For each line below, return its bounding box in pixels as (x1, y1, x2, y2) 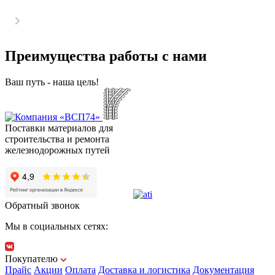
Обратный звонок (5, 199, 80, 211)
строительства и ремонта (5, 133, 109, 144)
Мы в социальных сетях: (5, 220, 108, 231)
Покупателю (5, 253, 58, 264)
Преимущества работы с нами (5, 47, 207, 64)
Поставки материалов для (5, 122, 113, 133)
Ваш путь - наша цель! (5, 76, 99, 87)
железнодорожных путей (5, 144, 110, 155)
